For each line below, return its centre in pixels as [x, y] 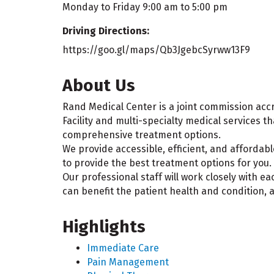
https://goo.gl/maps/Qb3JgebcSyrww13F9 [156, 50]
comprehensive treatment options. [142, 135]
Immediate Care [123, 248]
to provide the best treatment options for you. [167, 163]
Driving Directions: [106, 31]
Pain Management [128, 262]
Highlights [104, 227]
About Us [99, 86]
